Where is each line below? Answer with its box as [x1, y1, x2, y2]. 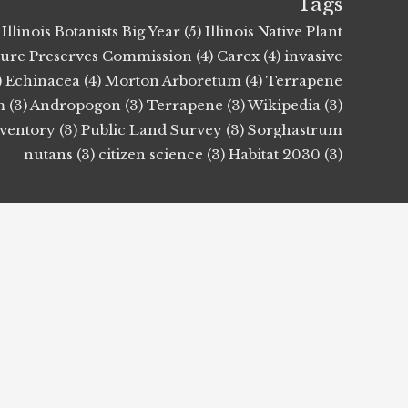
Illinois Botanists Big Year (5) [2, 22, 201, 40]
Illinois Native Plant [205, 22, 342, 40]
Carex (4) [217, 46, 280, 65]
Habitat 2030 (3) [229, 145, 342, 163]
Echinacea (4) [5, 71, 101, 89]
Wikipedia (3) [248, 96, 342, 114]
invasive [284, 46, 342, 65]
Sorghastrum [248, 120, 342, 138]
